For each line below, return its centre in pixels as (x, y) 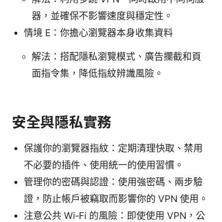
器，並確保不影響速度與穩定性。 (102, 16)
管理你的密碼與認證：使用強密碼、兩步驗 (113, 182)
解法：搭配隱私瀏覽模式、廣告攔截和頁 (116, 57)
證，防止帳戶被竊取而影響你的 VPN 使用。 (116, 199)
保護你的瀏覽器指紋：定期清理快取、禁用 (113, 149)
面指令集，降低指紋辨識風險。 (98, 74)
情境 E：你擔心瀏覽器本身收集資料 (98, 33)
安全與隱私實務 (62, 122)
